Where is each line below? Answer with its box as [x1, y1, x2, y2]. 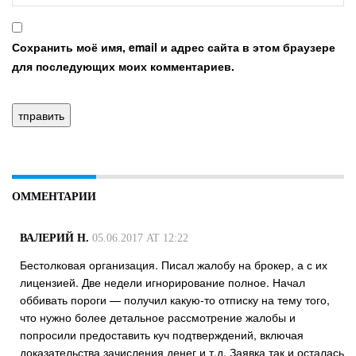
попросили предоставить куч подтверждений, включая [20, 327, 304, 343]
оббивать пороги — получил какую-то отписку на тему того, [20, 292, 330, 308]
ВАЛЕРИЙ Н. [20, 232, 89, 245]
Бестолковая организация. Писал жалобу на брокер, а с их [20, 257, 327, 273]
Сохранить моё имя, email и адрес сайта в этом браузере [12, 39, 335, 56]
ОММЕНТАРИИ [12, 191, 96, 203]
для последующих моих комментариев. [12, 58, 234, 75]
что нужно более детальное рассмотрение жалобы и [20, 309, 296, 326]
